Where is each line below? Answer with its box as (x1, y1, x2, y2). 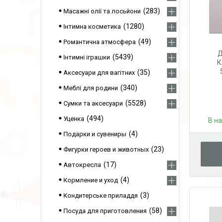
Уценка (63, 115, 84, 122)
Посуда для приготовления (63, 207, 147, 215)
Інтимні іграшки (63, 54, 110, 61)
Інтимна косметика (63, 23, 121, 30)
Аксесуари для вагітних (63, 69, 135, 76)
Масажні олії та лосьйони (63, 7, 141, 15)
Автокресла (63, 161, 101, 168)
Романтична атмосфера (63, 38, 136, 46)
